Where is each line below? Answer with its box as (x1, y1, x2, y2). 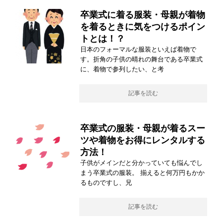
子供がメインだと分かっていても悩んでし (80, 159, 203, 166)
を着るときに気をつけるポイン (80, 21, 205, 32)
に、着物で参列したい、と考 (80, 65, 164, 73)
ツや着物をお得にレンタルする (80, 135, 205, 145)
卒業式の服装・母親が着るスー (80, 123, 205, 133)
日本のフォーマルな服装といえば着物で (80, 45, 196, 53)
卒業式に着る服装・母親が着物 (80, 9, 205, 20)
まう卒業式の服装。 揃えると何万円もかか (80, 168, 205, 176)
